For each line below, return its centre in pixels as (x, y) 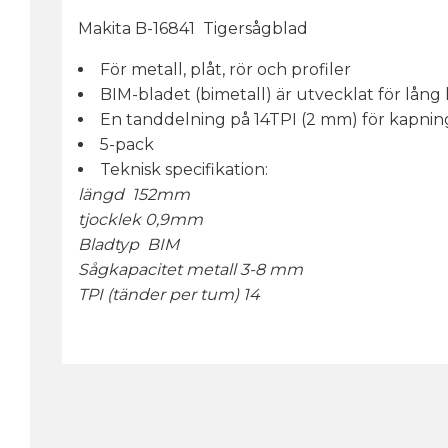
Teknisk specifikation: (184, 169)
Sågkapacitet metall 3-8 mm (190, 269)
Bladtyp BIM (128, 244)
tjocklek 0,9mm (140, 219)
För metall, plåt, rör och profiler (227, 69)
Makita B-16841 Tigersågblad (195, 28)
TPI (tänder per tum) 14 (169, 294)
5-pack (127, 144)
